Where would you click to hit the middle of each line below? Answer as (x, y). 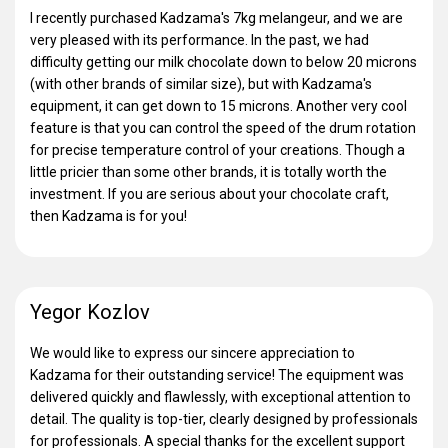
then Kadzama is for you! (108, 216)
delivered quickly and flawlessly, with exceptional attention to (220, 397)
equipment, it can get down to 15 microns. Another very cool (218, 106)
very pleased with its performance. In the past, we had (199, 40)
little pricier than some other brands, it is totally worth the (208, 172)
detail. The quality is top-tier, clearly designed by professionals (224, 419)
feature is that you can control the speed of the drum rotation (223, 128)
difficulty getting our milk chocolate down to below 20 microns (223, 62)
